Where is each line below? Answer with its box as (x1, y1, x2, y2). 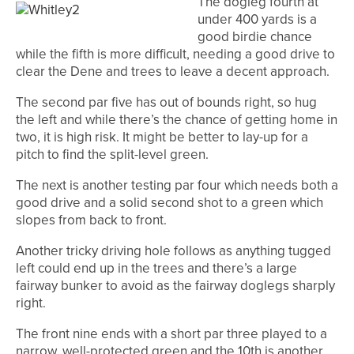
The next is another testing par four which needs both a (16, 175, 338, 195)
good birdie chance (197, 26, 312, 47)
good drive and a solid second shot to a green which (16, 192, 323, 213)
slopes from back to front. (16, 209, 167, 230)
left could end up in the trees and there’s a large (16, 258, 297, 278)
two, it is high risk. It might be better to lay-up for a (16, 126, 308, 147)
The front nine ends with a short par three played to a (16, 323, 327, 344)
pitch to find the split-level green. (16, 144, 209, 164)
